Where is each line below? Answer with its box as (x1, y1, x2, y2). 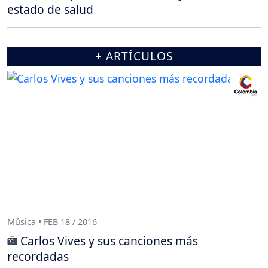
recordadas (7, 248, 69, 264)
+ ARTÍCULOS (95, 47, 173, 64)
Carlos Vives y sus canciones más (20, 232, 198, 249)
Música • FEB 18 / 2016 (7, 216, 97, 228)
